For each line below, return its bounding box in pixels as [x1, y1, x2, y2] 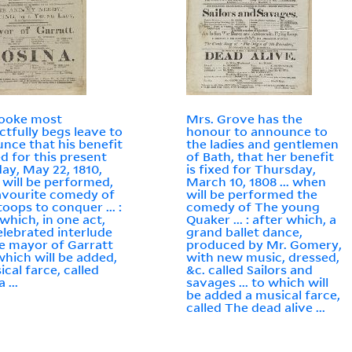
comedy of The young [186, 199, 321, 215]
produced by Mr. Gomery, [186, 236, 343, 253]
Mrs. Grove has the [186, 111, 303, 127]
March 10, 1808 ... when [186, 174, 327, 190]
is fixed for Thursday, [186, 161, 317, 178]
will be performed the [186, 186, 318, 203]
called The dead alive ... [186, 299, 326, 316]
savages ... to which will [186, 274, 329, 291]
